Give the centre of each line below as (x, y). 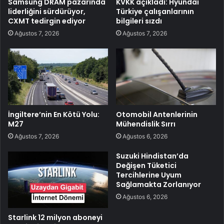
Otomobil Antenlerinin (157, 115)
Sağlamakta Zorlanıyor (158, 185)
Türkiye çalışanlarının (155, 12)
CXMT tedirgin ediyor (47, 21)
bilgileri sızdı (139, 21)
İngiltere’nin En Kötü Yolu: (54, 115)
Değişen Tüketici (146, 166)
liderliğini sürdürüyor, (47, 12)
